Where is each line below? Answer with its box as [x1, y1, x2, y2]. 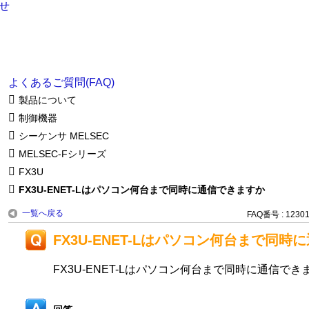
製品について [18, 94, 77, 106]
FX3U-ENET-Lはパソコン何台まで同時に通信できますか [18, 183, 265, 195]
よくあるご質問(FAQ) [8, 77, 114, 88]
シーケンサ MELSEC [18, 130, 109, 141]
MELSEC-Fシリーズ [18, 148, 106, 159]
